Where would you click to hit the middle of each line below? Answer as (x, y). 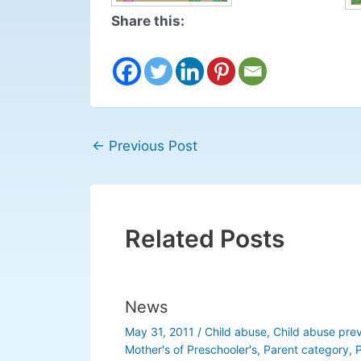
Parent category (306, 349)
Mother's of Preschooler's (191, 349)
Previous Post (151, 146)
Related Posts (204, 238)
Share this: (147, 21)
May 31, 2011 (161, 331)
